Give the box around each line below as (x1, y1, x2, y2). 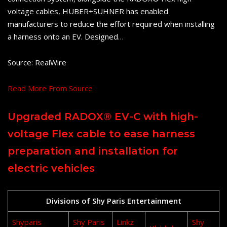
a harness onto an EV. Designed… (8, 31, 124, 42)
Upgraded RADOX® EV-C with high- (8, 110, 198, 123)
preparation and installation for (8, 144, 178, 157)
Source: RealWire (8, 57, 66, 67)
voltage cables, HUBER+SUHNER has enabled (8, 6, 168, 16)
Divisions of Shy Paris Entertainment (46, 195, 181, 206)
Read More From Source (8, 83, 93, 93)
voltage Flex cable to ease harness (8, 127, 195, 140)
